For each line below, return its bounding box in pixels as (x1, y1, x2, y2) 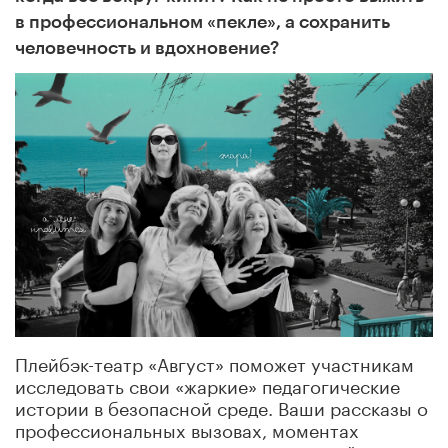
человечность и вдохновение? (15, 38, 279, 57)
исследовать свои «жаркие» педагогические (15, 369, 400, 398)
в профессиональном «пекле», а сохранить (15, 12, 390, 31)
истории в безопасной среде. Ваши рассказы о (15, 391, 428, 420)
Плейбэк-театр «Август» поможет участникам (15, 347, 414, 376)
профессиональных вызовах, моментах (15, 413, 359, 442)
